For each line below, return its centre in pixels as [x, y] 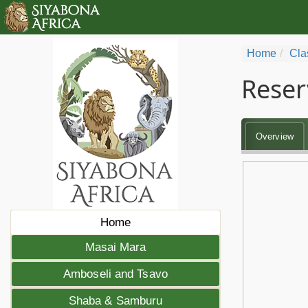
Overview [275, 136]
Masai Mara [115, 247]
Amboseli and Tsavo [115, 274]
